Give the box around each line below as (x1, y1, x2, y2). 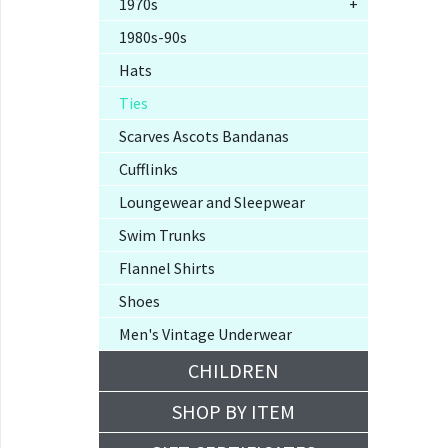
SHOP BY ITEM (171, 398, 295, 424)
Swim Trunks (119, 224, 206, 245)
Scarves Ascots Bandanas (119, 125, 289, 146)
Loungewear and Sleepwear (119, 191, 305, 212)
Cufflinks (119, 158, 178, 179)
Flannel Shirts (119, 257, 215, 278)
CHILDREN (187, 357, 279, 383)
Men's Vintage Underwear (119, 323, 292, 344)
